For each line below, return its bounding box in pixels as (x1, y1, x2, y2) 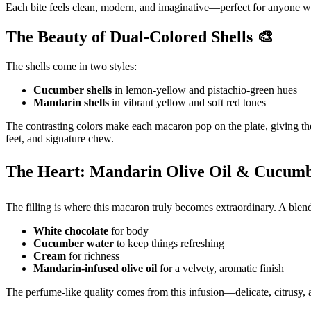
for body (108, 225, 149, 237)
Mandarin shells (33, 96, 109, 109)
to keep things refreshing (114, 237, 224, 250)
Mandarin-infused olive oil (33, 262, 157, 275)
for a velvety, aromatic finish (157, 262, 284, 275)
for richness (66, 250, 119, 262)
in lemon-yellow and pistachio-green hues (112, 84, 297, 96)
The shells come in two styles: (6, 60, 137, 73)
